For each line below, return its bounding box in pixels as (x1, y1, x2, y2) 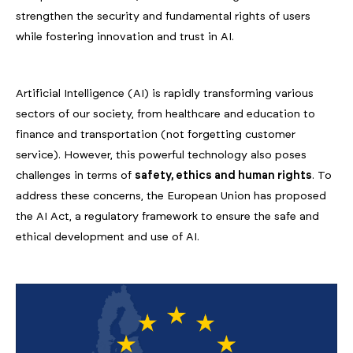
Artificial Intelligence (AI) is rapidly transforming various (16, 88, 314, 99)
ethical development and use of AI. (16, 232, 199, 243)
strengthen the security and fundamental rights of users (16, 11, 310, 22)
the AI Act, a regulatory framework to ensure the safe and (16, 211, 319, 222)
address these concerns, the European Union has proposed (16, 191, 326, 202)
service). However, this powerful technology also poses (16, 150, 307, 161)
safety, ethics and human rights (135, 170, 312, 181)
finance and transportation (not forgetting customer (16, 129, 295, 140)
